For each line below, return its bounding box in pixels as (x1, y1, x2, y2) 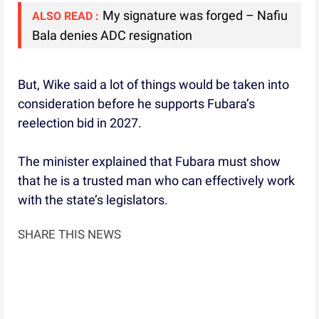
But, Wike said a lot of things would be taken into (18, 76, 290, 92)
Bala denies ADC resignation (32, 27, 193, 43)
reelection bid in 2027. (18, 115, 142, 130)
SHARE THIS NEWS (18, 226, 122, 241)
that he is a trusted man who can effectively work (18, 172, 296, 188)
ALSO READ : (32, 9, 100, 23)
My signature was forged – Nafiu (103, 7, 288, 23)
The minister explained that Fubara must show (18, 153, 281, 169)
